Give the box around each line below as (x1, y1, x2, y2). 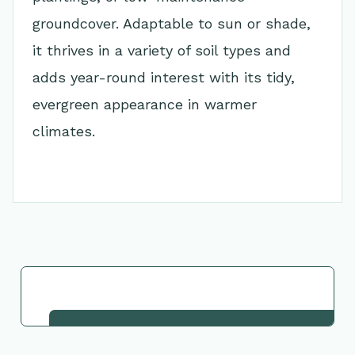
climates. (32, 123, 95, 139)
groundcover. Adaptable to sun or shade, (32, 15, 311, 32)
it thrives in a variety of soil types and (32, 42, 291, 59)
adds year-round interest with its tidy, (32, 69, 295, 86)
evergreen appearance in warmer (32, 96, 257, 113)
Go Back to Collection (102, 288, 253, 304)
